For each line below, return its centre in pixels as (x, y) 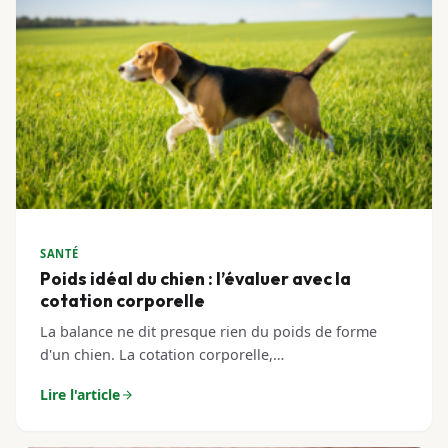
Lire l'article (80, 394)
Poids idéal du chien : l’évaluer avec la (195, 278)
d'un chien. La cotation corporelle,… (162, 354)
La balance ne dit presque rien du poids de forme (208, 331)
